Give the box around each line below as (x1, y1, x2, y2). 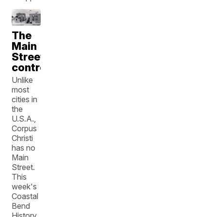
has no (12, 142, 36, 153)
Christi (12, 133, 33, 143)
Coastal (12, 191, 39, 201)
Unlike (12, 75, 33, 85)
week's (12, 181, 37, 191)
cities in (12, 94, 38, 104)
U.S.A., (12, 113, 36, 124)
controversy (12, 61, 76, 74)
